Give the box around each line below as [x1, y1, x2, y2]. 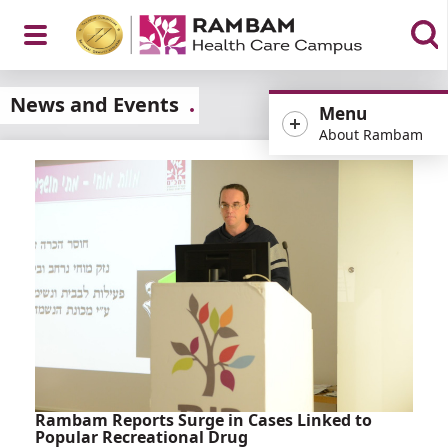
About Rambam [318, 125, 423, 144]
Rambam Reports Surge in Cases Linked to [35, 409, 372, 431]
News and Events [10, 91, 179, 118]
